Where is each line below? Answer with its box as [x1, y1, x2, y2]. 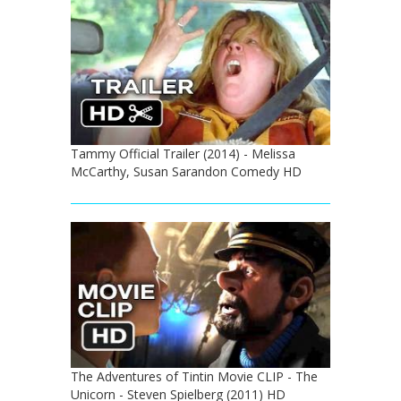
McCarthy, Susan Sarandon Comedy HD [71, 163, 302, 180]
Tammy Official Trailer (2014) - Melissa [71, 145, 295, 162]
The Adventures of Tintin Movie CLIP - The [71, 368, 318, 386]
